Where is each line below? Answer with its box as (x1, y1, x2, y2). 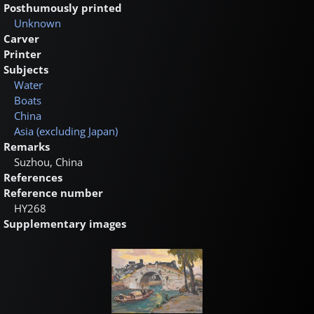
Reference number (4, 185, 103, 200)
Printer (4, 46, 41, 61)
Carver (4, 31, 39, 46)
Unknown (14, 15, 61, 30)
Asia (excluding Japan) (14, 123, 118, 138)
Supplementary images (4, 216, 126, 231)
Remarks (4, 139, 50, 153)
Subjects (4, 62, 48, 76)
